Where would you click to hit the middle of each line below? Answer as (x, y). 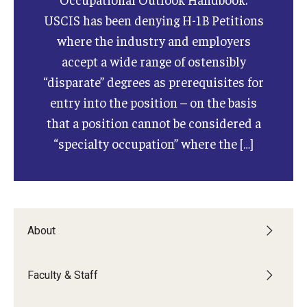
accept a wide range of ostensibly (153, 61)
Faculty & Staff (63, 275)
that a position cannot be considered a (153, 122)
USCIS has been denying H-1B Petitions (153, 20)
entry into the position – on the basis (153, 102)
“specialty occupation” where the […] (153, 143)
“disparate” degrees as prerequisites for (153, 81)
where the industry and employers (153, 40)
